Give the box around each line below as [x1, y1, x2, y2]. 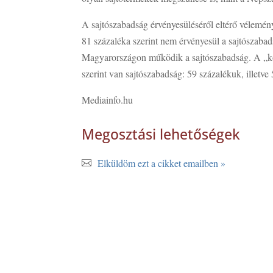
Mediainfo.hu [82, 93, 133, 106]
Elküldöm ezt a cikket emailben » [97, 157, 226, 169]
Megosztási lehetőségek [82, 124, 241, 144]
